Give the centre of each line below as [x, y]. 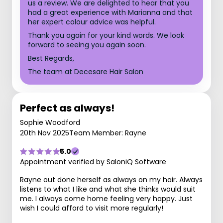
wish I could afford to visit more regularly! [92, 208]
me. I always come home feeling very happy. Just [106, 199]
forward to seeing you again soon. [87, 45]
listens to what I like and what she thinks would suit [108, 189]
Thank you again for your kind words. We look [106, 35]
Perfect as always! [67, 108]
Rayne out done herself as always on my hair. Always [111, 180]
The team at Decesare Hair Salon [86, 72]
